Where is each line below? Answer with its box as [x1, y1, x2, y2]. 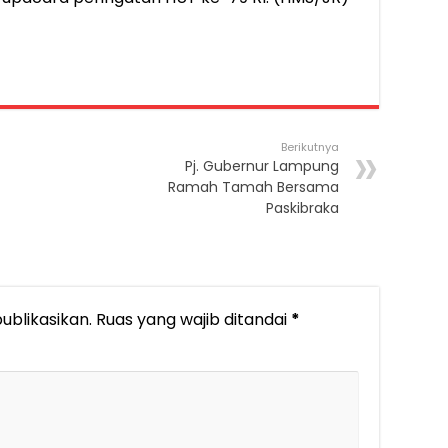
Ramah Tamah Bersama [168, 177, 339, 198]
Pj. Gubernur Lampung [185, 156, 339, 177]
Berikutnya [281, 139, 339, 156]
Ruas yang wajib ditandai [96, 308, 291, 332]
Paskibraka [266, 198, 339, 219]
